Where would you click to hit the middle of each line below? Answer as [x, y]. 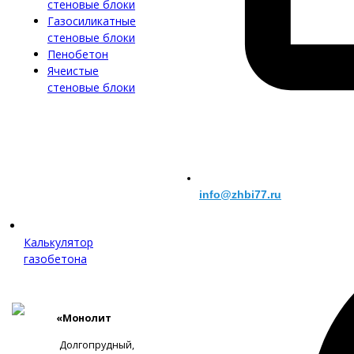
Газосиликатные [92, 21]
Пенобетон [78, 54]
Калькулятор [58, 242]
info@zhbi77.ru [240, 194]
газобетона [55, 259]
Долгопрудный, [97, 345]
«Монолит [84, 318]
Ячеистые [73, 71]
